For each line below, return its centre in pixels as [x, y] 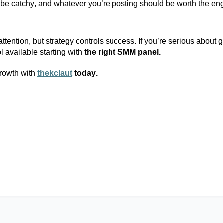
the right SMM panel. [121, 52]
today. [86, 73]
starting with [61, 52]
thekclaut [55, 73]
